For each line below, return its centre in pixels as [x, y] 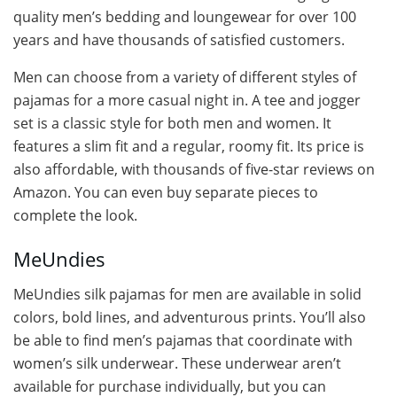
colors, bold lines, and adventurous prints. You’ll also [190, 317]
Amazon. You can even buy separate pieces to [166, 193]
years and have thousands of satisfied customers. [179, 40]
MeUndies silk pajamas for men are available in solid [187, 294]
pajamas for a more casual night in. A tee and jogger [187, 101]
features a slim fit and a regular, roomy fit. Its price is [189, 147]
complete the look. [75, 216]
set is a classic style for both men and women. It [172, 124]
